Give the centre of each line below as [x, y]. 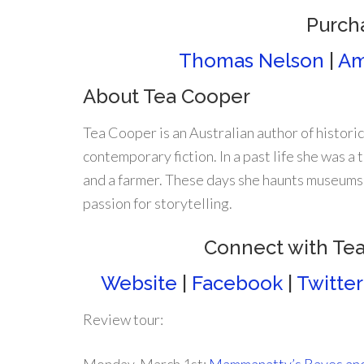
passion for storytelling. [158, 203]
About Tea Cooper [167, 96]
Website [139, 283]
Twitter [329, 283]
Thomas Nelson [251, 61]
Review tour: [123, 319]
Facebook [237, 283]
